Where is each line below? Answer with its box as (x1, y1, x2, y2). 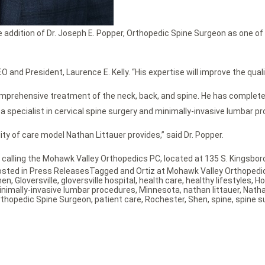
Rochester (145, 195, 185, 205)
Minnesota (139, 185, 180, 195)
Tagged (89, 166, 120, 176)
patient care (95, 195, 141, 205)
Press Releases (30, 166, 89, 176)
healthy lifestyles (186, 176, 251, 186)
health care (139, 176, 182, 186)
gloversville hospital (61, 176, 135, 186)
